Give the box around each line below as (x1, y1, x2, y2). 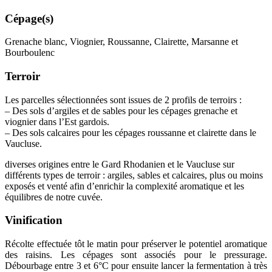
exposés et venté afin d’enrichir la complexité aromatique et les (5, 180, 244, 191)
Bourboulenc (5, 47, 55, 58)
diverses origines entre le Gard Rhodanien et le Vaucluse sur (5, 158, 234, 169)
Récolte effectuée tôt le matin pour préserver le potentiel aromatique (5, 239, 267, 250)
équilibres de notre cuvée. (5, 191, 103, 202)
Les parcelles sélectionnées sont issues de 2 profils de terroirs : (5, 94, 242, 105)
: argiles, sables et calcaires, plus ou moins (100, 169, 263, 180)
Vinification (5, 214, 63, 227)
